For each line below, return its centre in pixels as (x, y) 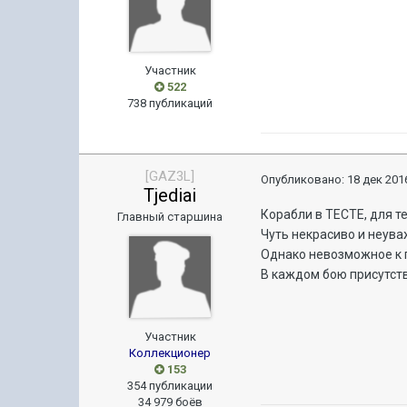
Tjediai (170, 195)
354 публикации (170, 386)
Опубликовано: (304, 179)
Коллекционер (170, 353)
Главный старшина (170, 217)
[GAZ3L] (170, 176)
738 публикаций (170, 103)
